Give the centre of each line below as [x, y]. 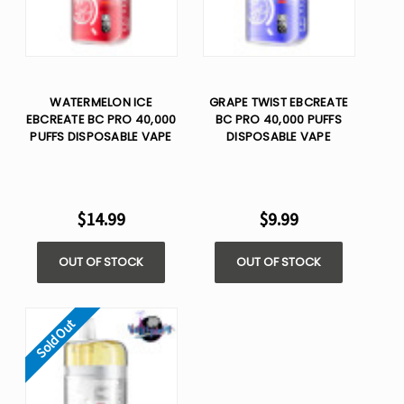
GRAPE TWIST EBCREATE [279, 103]
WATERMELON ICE [101, 103]
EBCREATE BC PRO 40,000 [101, 120]
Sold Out [55, 339]
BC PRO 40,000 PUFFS [279, 120]
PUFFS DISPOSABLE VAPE [101, 137]
